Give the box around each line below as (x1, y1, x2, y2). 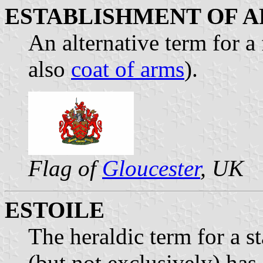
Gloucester (102, 155, 200, 181)
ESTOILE (5, 197, 104, 222)
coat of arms (71, 56, 184, 82)
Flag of (28, 155, 102, 181)
